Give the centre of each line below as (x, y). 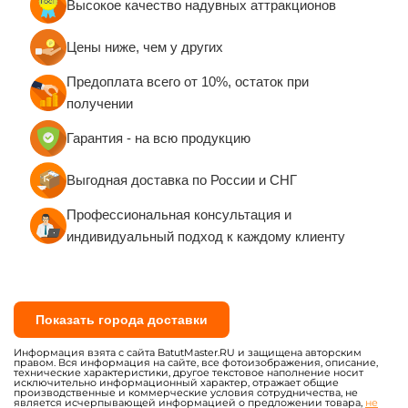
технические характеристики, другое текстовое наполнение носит (189, 373)
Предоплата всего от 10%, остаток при (188, 82)
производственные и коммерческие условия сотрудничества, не (186, 393)
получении (100, 104)
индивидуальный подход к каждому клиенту (206, 237)
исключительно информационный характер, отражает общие (176, 383)
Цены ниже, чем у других (145, 47)
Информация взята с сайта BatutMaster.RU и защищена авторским (188, 353)
